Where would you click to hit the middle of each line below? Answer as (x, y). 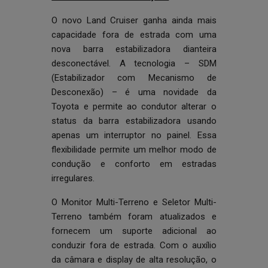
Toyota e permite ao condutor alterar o (134, 106)
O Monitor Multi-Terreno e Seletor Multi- (134, 202)
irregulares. (73, 178)
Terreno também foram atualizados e (134, 217)
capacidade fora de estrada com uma (134, 35)
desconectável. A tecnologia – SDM (134, 63)
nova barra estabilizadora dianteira (134, 49)
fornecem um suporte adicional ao (134, 231)
